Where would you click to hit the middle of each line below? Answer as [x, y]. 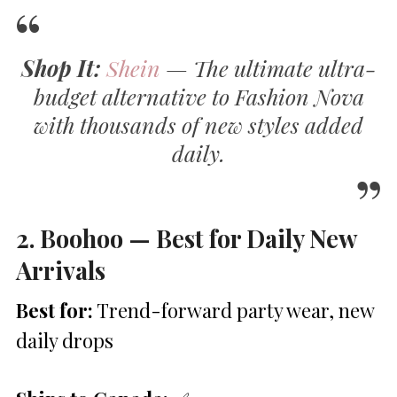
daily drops [65, 340]
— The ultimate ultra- [268, 67]
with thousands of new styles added [198, 124]
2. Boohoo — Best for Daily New [187, 237]
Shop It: [61, 67]
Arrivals [61, 269]
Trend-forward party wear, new [234, 310]
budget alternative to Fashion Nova [198, 96]
